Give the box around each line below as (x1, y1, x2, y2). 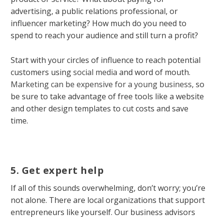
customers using (11, 66, 74, 77)
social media (73, 66, 118, 77)
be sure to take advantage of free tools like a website (11, 91, 204, 102)
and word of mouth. (117, 66, 191, 77)
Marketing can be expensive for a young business (11, 78, 192, 90)
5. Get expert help (11, 163, 104, 177)
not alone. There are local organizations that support (11, 194, 205, 205)
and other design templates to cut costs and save (11, 103, 189, 114)
